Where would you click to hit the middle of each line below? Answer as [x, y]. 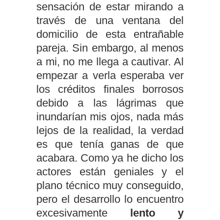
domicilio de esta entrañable [110, 34]
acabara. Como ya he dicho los [110, 158]
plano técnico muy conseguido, [110, 185]
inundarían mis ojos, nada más [110, 117]
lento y [157, 213]
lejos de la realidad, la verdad [110, 130]
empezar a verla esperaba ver [110, 75]
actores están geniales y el [110, 172]
